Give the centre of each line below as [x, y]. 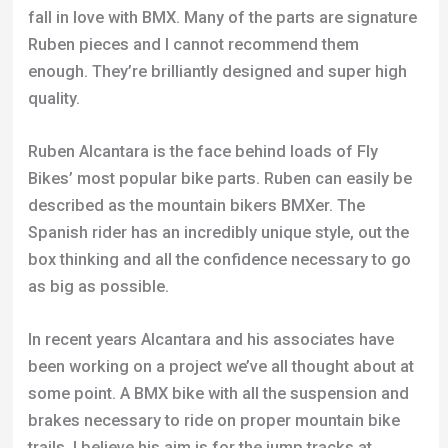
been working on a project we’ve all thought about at [220, 244]
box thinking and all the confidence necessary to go [219, 137]
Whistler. [59, 352]
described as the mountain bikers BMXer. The [196, 83]
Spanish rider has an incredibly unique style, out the [218, 110]
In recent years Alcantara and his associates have [210, 217]
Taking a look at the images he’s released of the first [221, 405]
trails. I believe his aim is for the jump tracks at [199, 325]
